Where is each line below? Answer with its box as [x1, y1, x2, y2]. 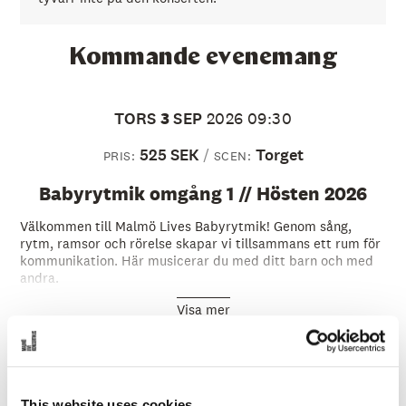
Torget [255, 143, 304, 166]
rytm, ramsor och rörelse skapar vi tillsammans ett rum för [19, 234, 381, 252]
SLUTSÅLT [302, 377, 369, 395]
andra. [19, 268, 59, 286]
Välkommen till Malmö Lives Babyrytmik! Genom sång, [19, 217, 352, 235]
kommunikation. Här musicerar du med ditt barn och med [19, 251, 373, 269]
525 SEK [139, 143, 199, 166]
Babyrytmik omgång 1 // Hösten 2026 [39, 180, 367, 206]
